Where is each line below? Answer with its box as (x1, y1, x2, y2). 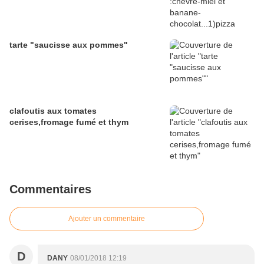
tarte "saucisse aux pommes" (9, 40, 128, 50)
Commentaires (9, 183, 91, 196)
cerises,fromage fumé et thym (9, 117, 128, 127)
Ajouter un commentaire (68, 214, 145, 223)
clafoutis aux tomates (9, 106, 97, 116)
